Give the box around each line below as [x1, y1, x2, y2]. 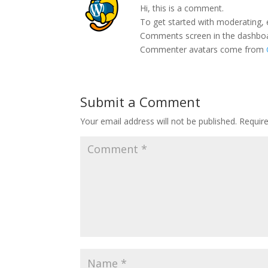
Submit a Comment [80, 93, 201, 111]
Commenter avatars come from [140, 44, 267, 55]
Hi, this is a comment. [140, 2, 224, 14]
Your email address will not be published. [80, 115, 237, 127]
